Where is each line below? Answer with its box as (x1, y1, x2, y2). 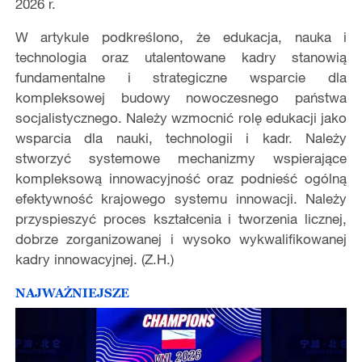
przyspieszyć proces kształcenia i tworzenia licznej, (15, 210, 347, 228)
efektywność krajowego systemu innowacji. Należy (15, 190, 347, 208)
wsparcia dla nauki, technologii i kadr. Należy (15, 129, 347, 147)
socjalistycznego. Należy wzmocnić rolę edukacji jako (15, 109, 347, 127)
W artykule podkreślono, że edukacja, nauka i (15, 28, 347, 46)
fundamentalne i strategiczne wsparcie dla (15, 69, 347, 86)
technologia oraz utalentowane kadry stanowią (15, 48, 347, 66)
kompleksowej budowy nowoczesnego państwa (15, 89, 347, 107)
